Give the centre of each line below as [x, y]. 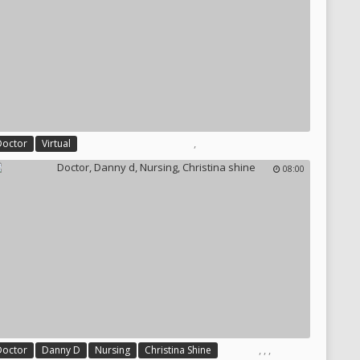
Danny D [61, 350]
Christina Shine [178, 350]
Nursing [112, 350]
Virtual [56, 143]
